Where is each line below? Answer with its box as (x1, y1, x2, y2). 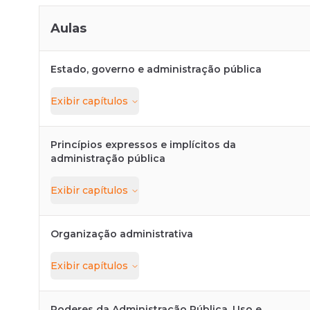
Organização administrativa (51, 228, 193, 240)
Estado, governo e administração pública (51, 63, 262, 75)
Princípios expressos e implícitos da (51, 138, 236, 151)
